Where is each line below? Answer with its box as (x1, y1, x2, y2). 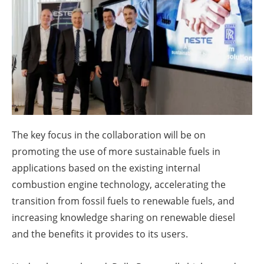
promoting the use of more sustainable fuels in (12, 145, 220, 159)
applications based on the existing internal (12, 161, 200, 175)
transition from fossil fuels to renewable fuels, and (12, 194, 235, 208)
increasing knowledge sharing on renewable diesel (12, 211, 235, 225)
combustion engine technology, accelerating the (12, 178, 226, 192)
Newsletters (104, 24, 172, 41)
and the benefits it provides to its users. (12, 227, 188, 241)
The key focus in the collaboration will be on (12, 128, 206, 142)
